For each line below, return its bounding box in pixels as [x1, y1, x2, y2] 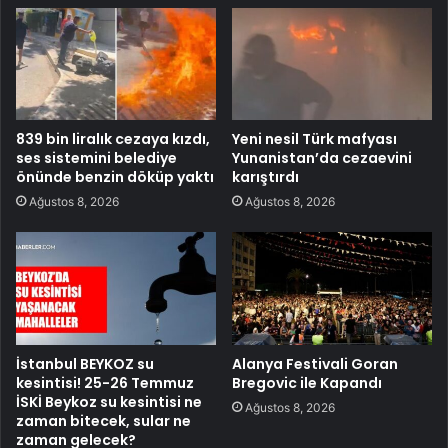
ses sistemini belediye [16, 148, 177, 169]
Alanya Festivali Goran [232, 354, 398, 375]
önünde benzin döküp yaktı [16, 167, 214, 188]
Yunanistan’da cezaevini [232, 148, 412, 169]
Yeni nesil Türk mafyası [232, 129, 397, 150]
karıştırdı [232, 167, 299, 188]
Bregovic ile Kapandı [232, 373, 382, 394]
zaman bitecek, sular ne [16, 411, 191, 432]
